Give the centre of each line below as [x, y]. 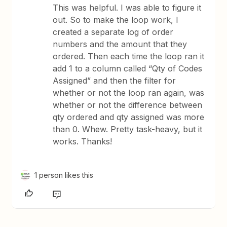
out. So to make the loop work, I [116, 20]
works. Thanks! [83, 141]
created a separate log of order [113, 32]
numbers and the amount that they [120, 44]
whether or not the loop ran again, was [129, 93]
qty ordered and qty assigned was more [129, 117]
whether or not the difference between [128, 105]
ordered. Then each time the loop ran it [129, 56]
